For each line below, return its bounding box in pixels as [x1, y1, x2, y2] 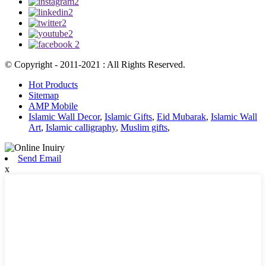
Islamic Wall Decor [28, 111, 100, 122]
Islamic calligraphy [46, 122, 116, 132]
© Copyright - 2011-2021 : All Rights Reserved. [5, 59, 185, 69]
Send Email [18, 153, 61, 163]
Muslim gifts [121, 122, 167, 132]
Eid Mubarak [157, 111, 206, 122]
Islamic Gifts [104, 111, 152, 122]
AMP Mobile [28, 100, 78, 111]
